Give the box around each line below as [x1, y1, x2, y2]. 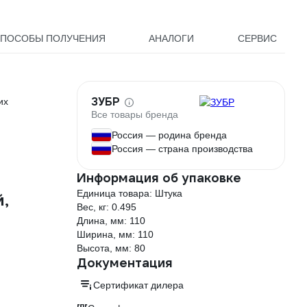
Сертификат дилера [93, 280, 184, 291]
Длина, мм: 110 [77, 215, 145, 226]
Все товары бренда [91, 109, 178, 121]
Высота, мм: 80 [77, 243, 145, 254]
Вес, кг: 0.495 [77, 201, 136, 212]
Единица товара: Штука [77, 188, 182, 199]
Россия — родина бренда [112, 130, 227, 140]
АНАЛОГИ [149, 33, 195, 44]
